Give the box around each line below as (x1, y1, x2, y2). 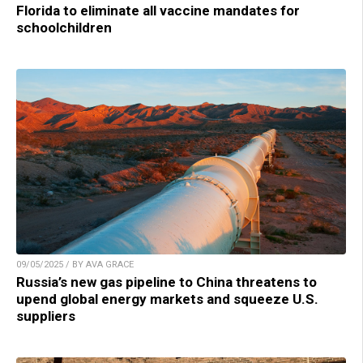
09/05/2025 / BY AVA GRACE (16, 258, 134, 270)
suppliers (16, 307, 75, 324)
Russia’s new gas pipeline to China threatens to (16, 273, 317, 290)
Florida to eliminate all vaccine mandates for (16, 2, 300, 19)
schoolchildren (16, 19, 112, 36)
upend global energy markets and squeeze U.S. (16, 290, 318, 307)
